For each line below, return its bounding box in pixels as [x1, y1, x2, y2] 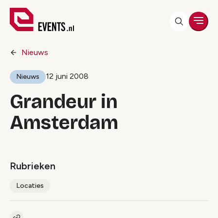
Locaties [16, 182, 44, 190]
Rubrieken [10, 160, 55, 172]
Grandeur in [10, 90, 118, 113]
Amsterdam [10, 111, 118, 134]
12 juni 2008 [46, 72, 89, 81]
